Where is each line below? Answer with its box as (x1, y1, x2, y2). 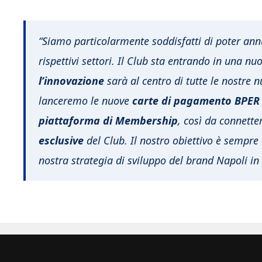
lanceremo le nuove (39, 93, 132, 108)
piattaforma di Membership (39, 113, 178, 127)
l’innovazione (39, 73, 104, 88)
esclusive (39, 133, 84, 147)
